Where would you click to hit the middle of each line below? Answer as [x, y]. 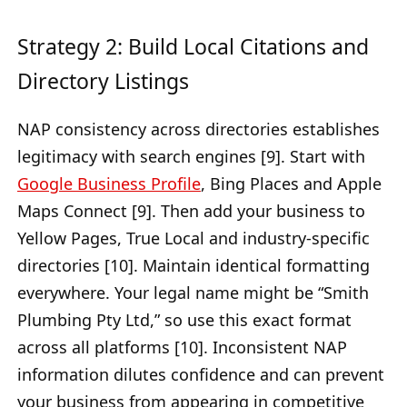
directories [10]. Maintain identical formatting [194, 266]
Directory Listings [103, 81]
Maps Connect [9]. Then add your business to [191, 211]
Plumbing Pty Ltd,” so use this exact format [184, 320]
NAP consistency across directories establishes [199, 129]
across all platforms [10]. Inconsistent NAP [182, 347]
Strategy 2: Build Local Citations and [193, 47]
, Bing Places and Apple [291, 184]
